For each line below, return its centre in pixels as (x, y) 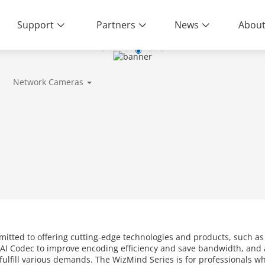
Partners (116, 25)
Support (36, 25)
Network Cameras (48, 82)
